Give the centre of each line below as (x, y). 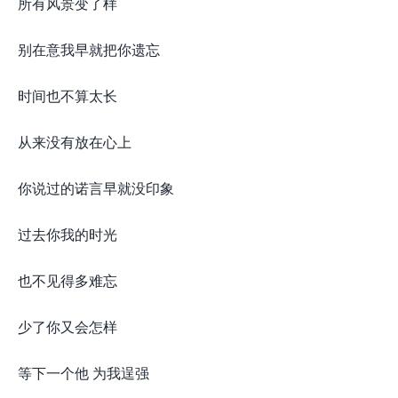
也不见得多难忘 (68, 280)
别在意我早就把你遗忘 (89, 49)
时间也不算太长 (68, 96)
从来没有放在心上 (75, 142)
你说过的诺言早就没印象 (96, 188)
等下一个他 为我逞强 (84, 373)
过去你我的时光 (68, 234)
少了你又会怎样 (68, 326)
